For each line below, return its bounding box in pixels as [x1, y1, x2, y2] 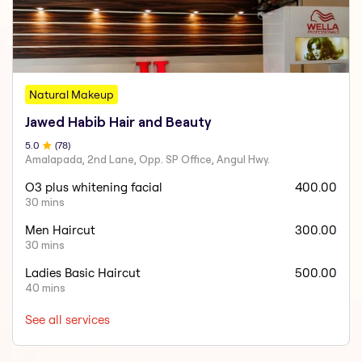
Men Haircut [25, 222, 96, 238]
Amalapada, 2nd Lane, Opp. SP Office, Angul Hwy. [25, 153, 271, 166]
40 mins [25, 281, 66, 295]
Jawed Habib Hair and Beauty [25, 115, 213, 130]
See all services [25, 312, 111, 328]
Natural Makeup [29, 87, 115, 103]
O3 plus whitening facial [25, 179, 163, 196]
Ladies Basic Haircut [25, 265, 141, 281]
